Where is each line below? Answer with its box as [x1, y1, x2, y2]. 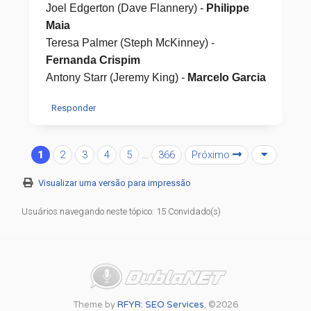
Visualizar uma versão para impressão [38, 178, 192, 188]
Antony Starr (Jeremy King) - [45, 72, 187, 83]
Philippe [205, 2, 249, 14]
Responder [51, 103, 96, 113]
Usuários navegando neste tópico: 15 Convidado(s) [22, 206, 221, 217]
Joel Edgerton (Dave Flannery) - [45, 2, 206, 14]
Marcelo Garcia [187, 72, 266, 83]
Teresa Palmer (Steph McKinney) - [45, 37, 215, 49]
